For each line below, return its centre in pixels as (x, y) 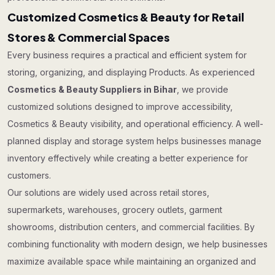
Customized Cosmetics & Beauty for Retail (126, 17)
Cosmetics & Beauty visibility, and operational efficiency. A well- (135, 124)
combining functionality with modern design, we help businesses (137, 244)
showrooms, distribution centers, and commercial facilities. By (131, 227)
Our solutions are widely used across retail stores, (108, 192)
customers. (29, 175)
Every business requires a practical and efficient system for (127, 55)
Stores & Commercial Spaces (88, 37)
